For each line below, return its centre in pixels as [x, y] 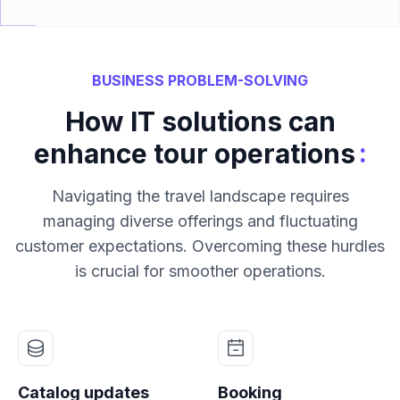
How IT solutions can [200, 121]
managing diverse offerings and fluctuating [200, 221]
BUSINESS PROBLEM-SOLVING [200, 80]
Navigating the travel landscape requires [200, 196]
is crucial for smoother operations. [200, 271]
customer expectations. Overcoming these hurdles [200, 246]
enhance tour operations [194, 153]
